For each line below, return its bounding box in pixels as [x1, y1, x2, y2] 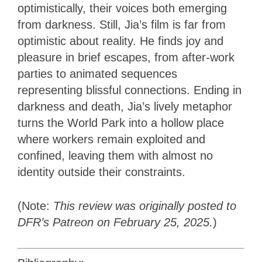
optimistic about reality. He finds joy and [18, 34, 223, 47]
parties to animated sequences [18, 67, 177, 80]
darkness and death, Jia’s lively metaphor [18, 99, 232, 113]
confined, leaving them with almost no [18, 149, 213, 162]
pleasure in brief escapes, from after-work [18, 50, 235, 64]
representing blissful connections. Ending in [18, 83, 242, 96]
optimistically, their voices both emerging [18, 1, 227, 15]
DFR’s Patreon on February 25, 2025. [18, 215, 213, 229]
